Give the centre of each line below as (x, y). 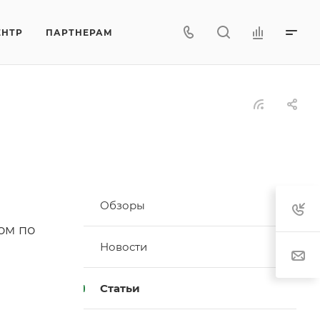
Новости (124, 247)
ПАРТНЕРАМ (79, 32)
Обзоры (122, 205)
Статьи (120, 288)
